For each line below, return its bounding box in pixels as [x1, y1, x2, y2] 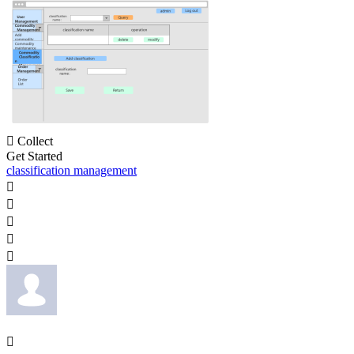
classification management [6, 163, 137, 177]
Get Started [6, 149, 62, 163]
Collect [17, 134, 53, 148]
